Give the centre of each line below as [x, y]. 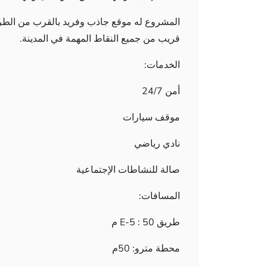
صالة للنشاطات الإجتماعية [128, 170]
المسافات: [159, 196]
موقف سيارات [151, 117]
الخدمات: [162, 65]
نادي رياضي [157, 144]
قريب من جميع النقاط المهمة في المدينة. [100, 39]
